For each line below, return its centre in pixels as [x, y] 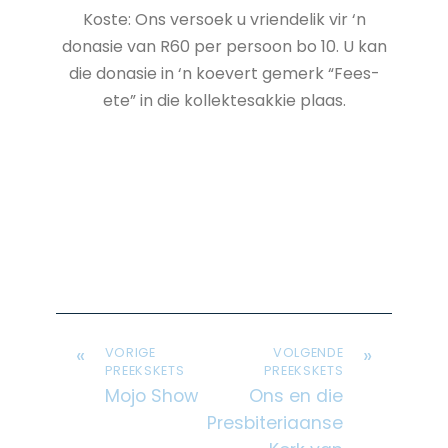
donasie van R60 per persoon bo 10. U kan [224, 46]
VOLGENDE [308, 352]
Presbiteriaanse [275, 422]
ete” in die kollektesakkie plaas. [224, 100]
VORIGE [130, 352]
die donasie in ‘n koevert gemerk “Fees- [224, 73]
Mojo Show [151, 395]
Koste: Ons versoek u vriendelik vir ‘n [224, 19]
